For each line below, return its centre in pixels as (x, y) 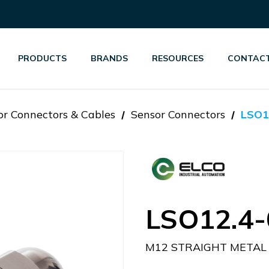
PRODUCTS (43, 58)
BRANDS (110, 58)
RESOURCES (178, 58)
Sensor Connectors (178, 114)
